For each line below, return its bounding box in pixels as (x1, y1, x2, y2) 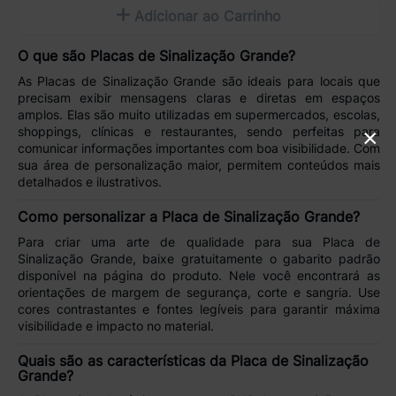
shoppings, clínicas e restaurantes (17, 124, 233, 140)
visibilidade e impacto (17, 317, 143, 333)
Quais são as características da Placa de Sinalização (17, 351, 369, 369)
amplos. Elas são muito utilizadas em (17, 107, 236, 123)
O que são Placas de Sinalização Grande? (17, 47, 295, 65)
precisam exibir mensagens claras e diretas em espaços (17, 90, 381, 106)
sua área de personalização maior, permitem (17, 157, 288, 173)
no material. (142, 317, 214, 333)
